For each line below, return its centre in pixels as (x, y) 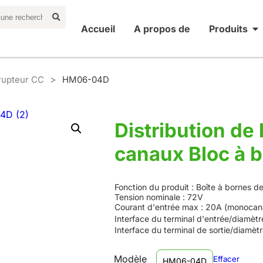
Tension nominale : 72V (159, 197)
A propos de (162, 28)
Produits (228, 28)
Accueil (98, 28)
